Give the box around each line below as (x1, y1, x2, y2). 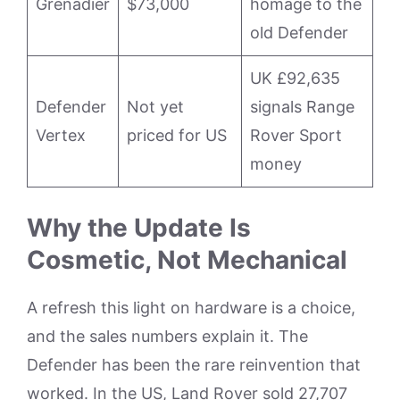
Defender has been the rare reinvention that (27, 355, 361, 375)
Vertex (36, 126, 86, 146)
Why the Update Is (27, 212, 251, 244)
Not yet (127, 97, 184, 117)
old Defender (250, 23, 348, 43)
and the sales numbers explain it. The (27, 327, 308, 346)
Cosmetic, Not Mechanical (27, 245, 347, 276)
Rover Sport (250, 126, 342, 146)
